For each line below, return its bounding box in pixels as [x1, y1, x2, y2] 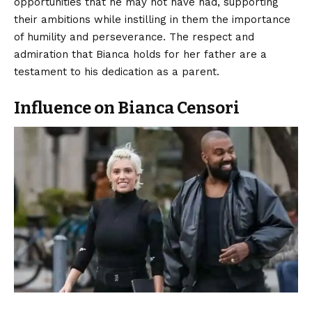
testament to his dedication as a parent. [14, 65, 219, 78]
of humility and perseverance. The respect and [14, 30, 254, 43]
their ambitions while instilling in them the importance [14, 13, 290, 26]
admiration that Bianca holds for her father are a [14, 47, 267, 61]
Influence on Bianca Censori [14, 97, 240, 118]
